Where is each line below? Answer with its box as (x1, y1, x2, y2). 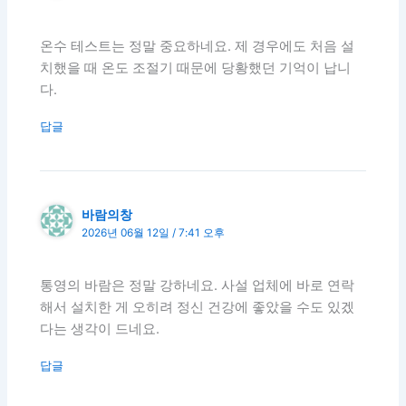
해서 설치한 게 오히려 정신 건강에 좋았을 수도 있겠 (40, 299, 355, 316)
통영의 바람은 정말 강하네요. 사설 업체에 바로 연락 (40, 277, 355, 295)
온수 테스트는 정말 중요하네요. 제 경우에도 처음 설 (40, 38, 355, 55)
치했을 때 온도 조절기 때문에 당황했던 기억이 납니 (40, 60, 352, 77)
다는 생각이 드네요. (40, 321, 160, 338)
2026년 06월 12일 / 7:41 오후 (82, 227, 226, 240)
